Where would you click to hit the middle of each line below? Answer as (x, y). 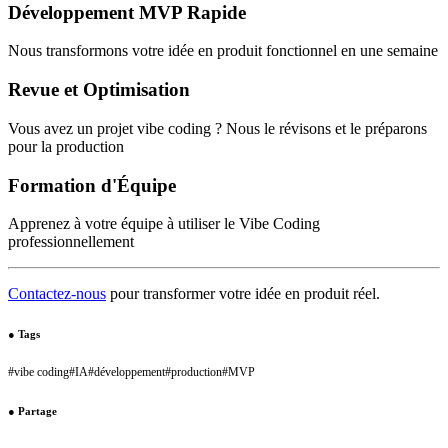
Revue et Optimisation (99, 90)
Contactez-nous (57, 294)
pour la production (66, 146)
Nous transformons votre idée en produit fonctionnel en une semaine (223, 51)
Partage (37, 411)
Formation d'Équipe (92, 185)
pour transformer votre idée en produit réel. (243, 294)
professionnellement (71, 242)
